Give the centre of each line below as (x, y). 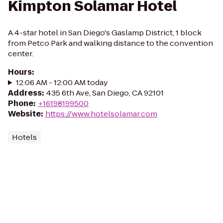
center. (21, 54)
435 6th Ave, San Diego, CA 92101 (105, 93)
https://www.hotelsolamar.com (101, 114)
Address (25, 93)
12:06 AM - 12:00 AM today (62, 82)
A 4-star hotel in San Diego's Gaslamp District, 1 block (105, 33)
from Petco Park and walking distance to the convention (111, 43)
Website (24, 114)
